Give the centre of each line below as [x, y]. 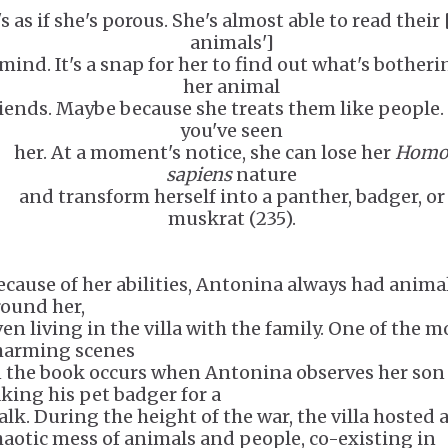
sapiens [199, 174]
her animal [231, 86]
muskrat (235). [231, 218]
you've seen [231, 130]
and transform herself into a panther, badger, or [231, 196]
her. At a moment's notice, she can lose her [204, 152]
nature [264, 174]
